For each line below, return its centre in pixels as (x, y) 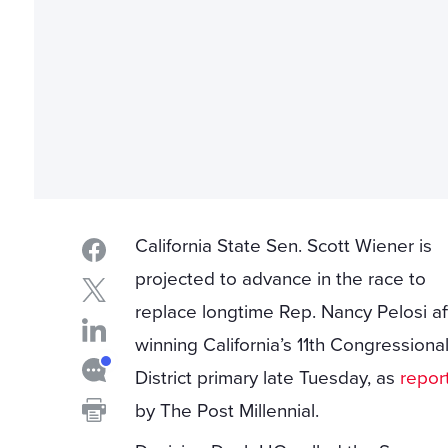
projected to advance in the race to (281, 278)
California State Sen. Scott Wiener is (284, 245)
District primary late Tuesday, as (268, 377)
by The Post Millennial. (227, 410)
